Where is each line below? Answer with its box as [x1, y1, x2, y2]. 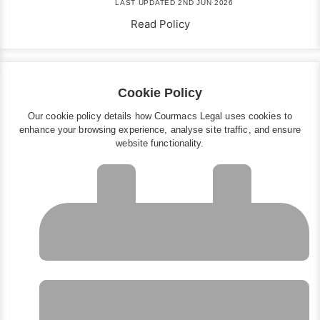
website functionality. [116, 138, 204, 149]
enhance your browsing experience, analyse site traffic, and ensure [19, 124, 301, 136]
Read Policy [130, 17, 190, 31]
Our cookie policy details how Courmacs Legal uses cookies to [27, 111, 292, 122]
